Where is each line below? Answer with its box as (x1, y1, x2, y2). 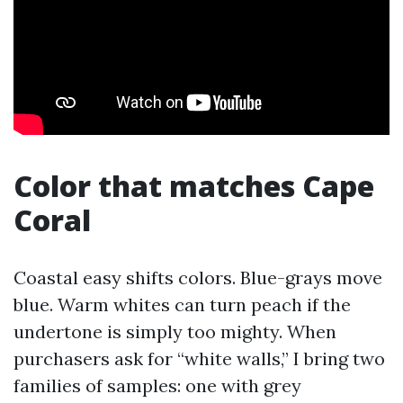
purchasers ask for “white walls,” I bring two (13, 347, 385, 370)
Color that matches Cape (13, 166, 374, 205)
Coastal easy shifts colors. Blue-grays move (13, 266, 382, 289)
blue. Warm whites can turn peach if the (13, 293, 351, 316)
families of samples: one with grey (13, 374, 301, 397)
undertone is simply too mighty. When (13, 320, 336, 343)
